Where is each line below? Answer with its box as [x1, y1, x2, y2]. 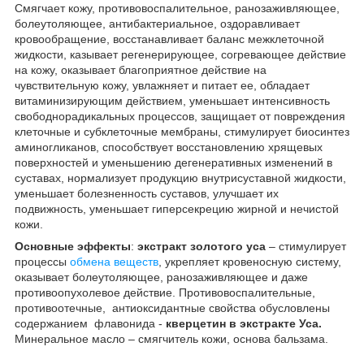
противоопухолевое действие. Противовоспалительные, [15, 286, 315, 300]
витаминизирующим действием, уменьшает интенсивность [15, 94, 330, 108]
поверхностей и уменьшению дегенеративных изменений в [15, 156, 332, 170]
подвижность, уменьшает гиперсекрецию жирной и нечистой [15, 202, 339, 216]
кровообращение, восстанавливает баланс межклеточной [15, 32, 324, 46]
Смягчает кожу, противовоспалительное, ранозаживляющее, [15, 2, 340, 15]
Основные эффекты [15, 240, 131, 253]
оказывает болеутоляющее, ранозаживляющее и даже [15, 271, 308, 284]
